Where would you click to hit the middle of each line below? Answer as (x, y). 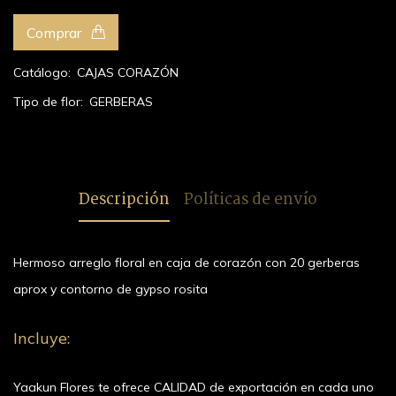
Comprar (56, 33)
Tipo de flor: (48, 102)
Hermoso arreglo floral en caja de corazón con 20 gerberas (187, 263)
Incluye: (42, 338)
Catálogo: (42, 72)
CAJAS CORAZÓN (128, 72)
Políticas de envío (251, 200)
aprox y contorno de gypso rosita (110, 289)
